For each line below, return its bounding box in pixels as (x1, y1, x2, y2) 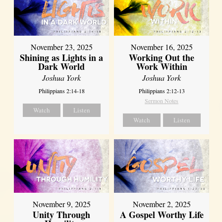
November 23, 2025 (30, 41, 93, 52)
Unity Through (33, 208, 91, 221)
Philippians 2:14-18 (38, 86, 85, 95)
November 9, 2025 (32, 198, 91, 209)
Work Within (136, 59, 187, 73)
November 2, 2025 (132, 198, 191, 209)
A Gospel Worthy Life (119, 208, 204, 221)
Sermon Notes (145, 96, 179, 105)
